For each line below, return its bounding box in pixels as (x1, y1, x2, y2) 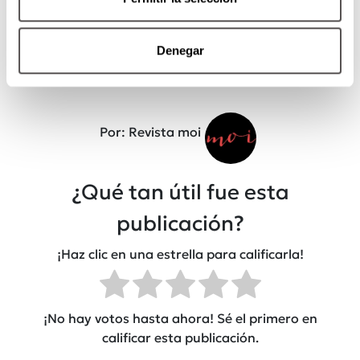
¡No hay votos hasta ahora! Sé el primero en (43, 309, 317, 326)
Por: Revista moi (100, 123, 201, 140)
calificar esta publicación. (101, 329, 259, 346)
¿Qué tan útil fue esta (71, 178, 289, 205)
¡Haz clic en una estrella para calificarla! (56, 246, 304, 263)
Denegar (156, 43, 204, 58)
